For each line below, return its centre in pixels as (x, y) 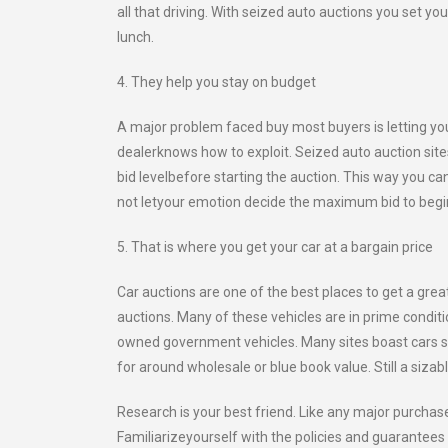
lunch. (135, 37)
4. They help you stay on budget (216, 82)
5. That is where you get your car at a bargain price (275, 247)
